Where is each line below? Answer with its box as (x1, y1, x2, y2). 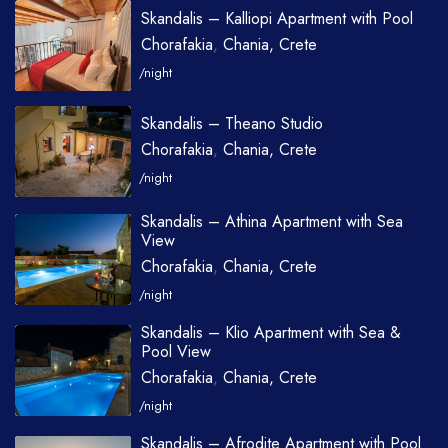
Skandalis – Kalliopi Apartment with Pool (140, 6, 413, 30)
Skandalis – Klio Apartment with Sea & (140, 320, 401, 344)
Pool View (140, 339, 211, 363)
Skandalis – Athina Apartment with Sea (140, 209, 403, 233)
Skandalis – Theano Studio (140, 112, 323, 136)
